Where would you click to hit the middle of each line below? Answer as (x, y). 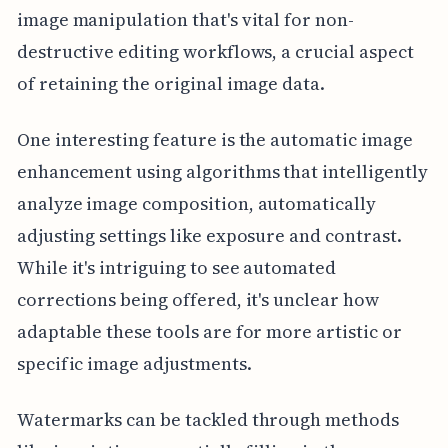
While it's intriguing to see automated (176, 268)
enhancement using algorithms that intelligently (222, 172)
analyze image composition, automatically (196, 204)
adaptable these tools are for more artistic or (209, 332)
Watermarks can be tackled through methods (207, 420)
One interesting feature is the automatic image (214, 140)
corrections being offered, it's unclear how (197, 300)
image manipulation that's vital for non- (185, 20)
